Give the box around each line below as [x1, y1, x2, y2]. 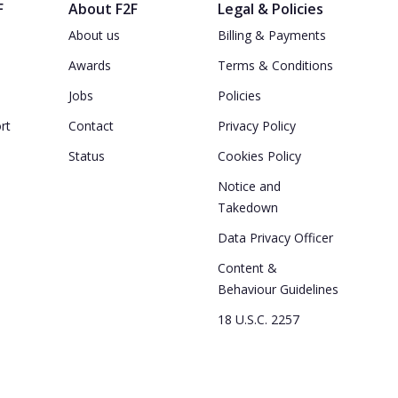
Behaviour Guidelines [217, 281, 338, 298]
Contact [68, 117, 114, 135]
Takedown [217, 199, 278, 217]
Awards [68, 57, 111, 75]
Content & [217, 259, 277, 277]
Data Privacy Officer [217, 229, 333, 247]
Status [68, 147, 105, 165]
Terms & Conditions [217, 57, 333, 75]
